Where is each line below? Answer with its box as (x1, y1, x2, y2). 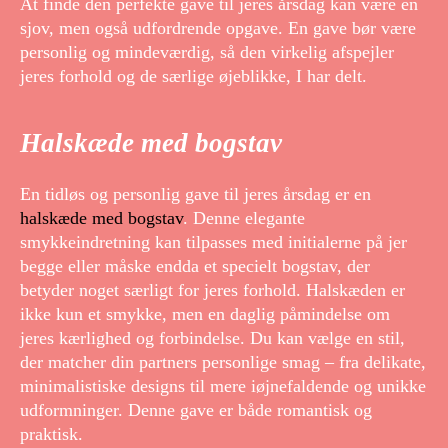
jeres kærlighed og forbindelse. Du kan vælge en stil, (20, 327, 405, 348)
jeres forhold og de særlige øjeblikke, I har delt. (20, 66, 367, 87)
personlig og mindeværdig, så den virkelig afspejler (20, 42, 394, 63)
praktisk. (20, 423, 83, 444)
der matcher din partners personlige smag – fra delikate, (20, 351, 426, 372)
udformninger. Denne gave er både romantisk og (20, 399, 372, 420)
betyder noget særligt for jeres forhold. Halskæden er (20, 279, 405, 300)
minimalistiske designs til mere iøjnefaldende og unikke (20, 375, 426, 396)
